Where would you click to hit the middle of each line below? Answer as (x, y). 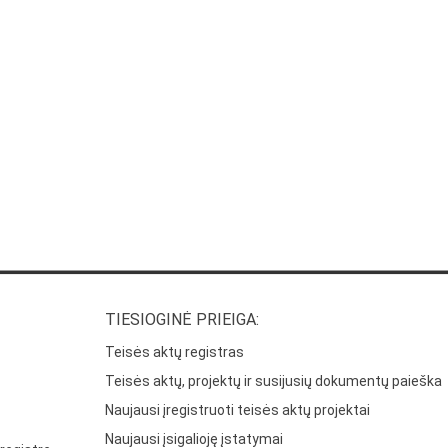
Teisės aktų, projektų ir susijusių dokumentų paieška (274, 380)
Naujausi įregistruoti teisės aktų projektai (238, 409)
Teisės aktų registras (175, 351)
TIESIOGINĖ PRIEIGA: (182, 319)
